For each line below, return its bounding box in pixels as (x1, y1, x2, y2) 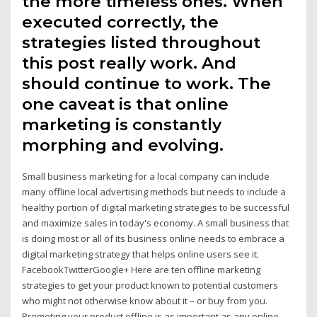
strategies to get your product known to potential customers (22, 279, 279, 292)
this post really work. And (22, 53, 237, 74)
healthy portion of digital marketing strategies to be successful (22, 201, 290, 214)
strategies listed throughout (22, 33, 261, 53)
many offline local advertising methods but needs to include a (22, 185, 287, 199)
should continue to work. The (22, 74, 272, 94)
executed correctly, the (22, 12, 219, 33)
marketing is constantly (22, 115, 222, 135)
